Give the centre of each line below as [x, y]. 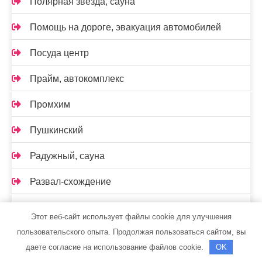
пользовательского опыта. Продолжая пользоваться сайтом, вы [131, 232]
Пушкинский [56, 130]
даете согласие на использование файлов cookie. [116, 247]
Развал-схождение [70, 182]
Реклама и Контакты [74, 207]
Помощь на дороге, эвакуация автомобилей [125, 27]
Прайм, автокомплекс [77, 79]
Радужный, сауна [67, 156]
